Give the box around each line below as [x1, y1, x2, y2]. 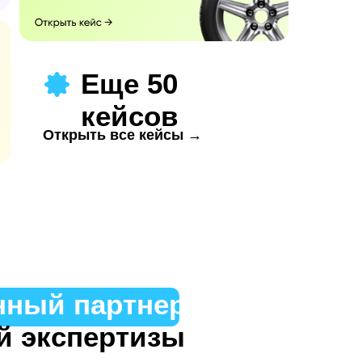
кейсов [81, 100, 179, 133]
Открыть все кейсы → [42, 126, 202, 143]
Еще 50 [81, 68, 178, 100]
